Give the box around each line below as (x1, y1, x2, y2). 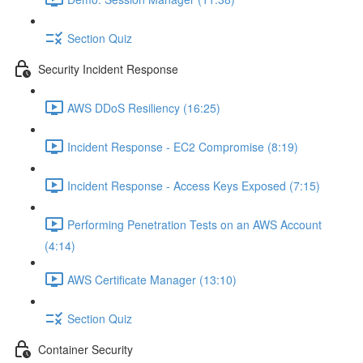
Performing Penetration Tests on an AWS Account (67, 216, 322, 233)
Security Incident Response (38, 60, 178, 77)
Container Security (38, 340, 133, 357)
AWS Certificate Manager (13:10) (67, 271, 237, 288)
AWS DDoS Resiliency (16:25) (67, 99, 220, 116)
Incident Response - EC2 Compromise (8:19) (67, 138, 298, 155)
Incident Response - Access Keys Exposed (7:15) (67, 177, 320, 194)
